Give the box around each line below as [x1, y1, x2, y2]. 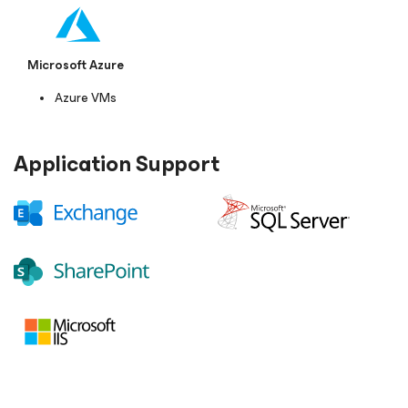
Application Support [14, 146, 219, 183]
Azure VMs [55, 87, 119, 109]
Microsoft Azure [27, 55, 124, 76]
